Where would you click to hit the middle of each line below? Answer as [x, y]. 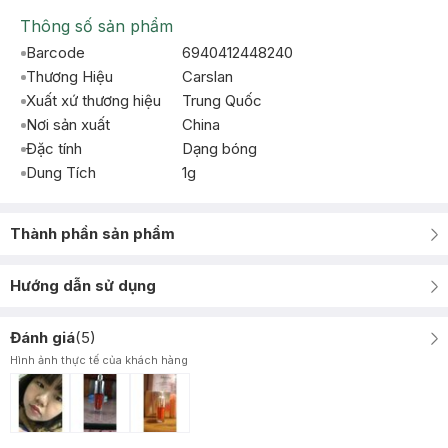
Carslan [207, 76]
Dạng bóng [219, 148]
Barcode [55, 52]
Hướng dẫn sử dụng [83, 285]
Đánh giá [42, 337]
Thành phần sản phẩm [92, 233]
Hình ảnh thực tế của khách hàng [99, 360]
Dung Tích [61, 172]
